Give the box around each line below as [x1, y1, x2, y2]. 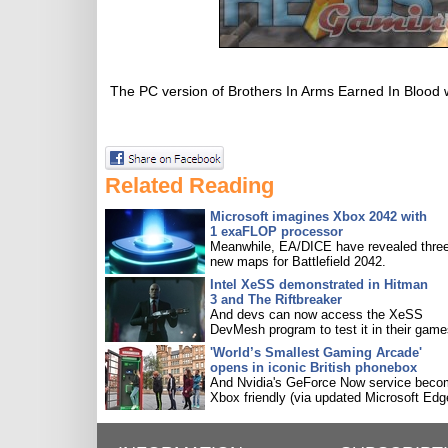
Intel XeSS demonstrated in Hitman [210, 277, 428, 292]
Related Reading [105, 173, 274, 198]
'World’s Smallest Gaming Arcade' [210, 345, 422, 360]
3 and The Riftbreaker [210, 292, 342, 307]
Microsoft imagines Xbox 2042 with [210, 209, 427, 224]
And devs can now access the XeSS [210, 307, 423, 322]
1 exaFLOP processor [210, 224, 343, 239]
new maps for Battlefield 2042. [210, 254, 386, 269]
